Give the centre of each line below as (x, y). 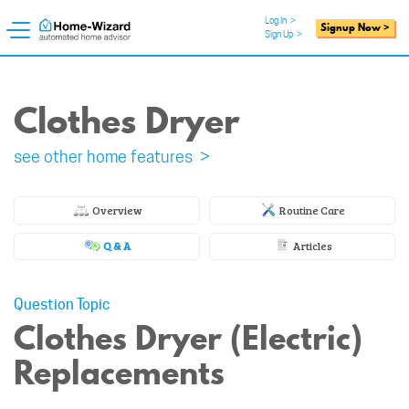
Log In (278, 20)
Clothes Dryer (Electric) (188, 338)
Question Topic (62, 305)
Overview (116, 210)
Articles (311, 246)
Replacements (119, 373)
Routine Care (311, 210)
